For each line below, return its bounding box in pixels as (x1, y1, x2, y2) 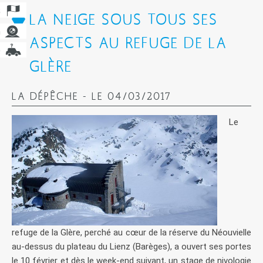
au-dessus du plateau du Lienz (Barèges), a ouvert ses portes (12, 241, 251, 252)
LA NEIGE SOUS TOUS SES (29, 9, 218, 29)
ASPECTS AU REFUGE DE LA (29, 32, 227, 52)
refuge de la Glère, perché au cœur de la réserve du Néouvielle (12, 227, 251, 238)
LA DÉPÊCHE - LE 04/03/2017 (12, 89, 171, 103)
